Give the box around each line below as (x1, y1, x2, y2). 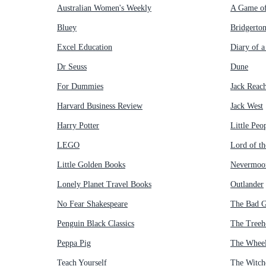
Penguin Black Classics (57, 219, 134, 229)
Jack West (230, 102, 263, 111)
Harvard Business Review (57, 102, 142, 111)
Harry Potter (57, 121, 99, 131)
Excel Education (57, 43, 112, 52)
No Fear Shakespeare (57, 199, 128, 209)
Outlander (230, 180, 264, 189)
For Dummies (57, 82, 103, 91)
